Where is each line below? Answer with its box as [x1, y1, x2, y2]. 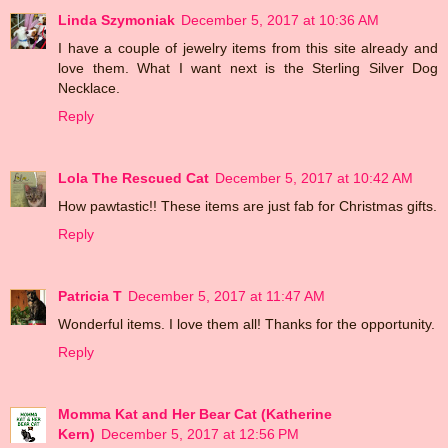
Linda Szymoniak [58, 11, 175, 28]
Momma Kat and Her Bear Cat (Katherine [58, 405, 332, 422]
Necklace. [58, 79, 120, 96]
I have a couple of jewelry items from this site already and [58, 39, 438, 56]
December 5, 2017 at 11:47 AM [128, 287, 325, 304]
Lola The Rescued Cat [58, 169, 209, 186]
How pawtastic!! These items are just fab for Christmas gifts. [58, 197, 437, 214]
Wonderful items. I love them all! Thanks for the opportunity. [58, 315, 435, 332]
